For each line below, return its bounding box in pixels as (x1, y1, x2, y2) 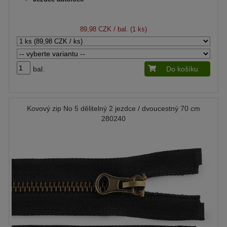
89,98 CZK (80, 25, 111, 33)
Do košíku (166, 65, 198, 73)
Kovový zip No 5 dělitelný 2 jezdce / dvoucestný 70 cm (27, 104, 200, 112)
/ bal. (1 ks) (111, 25, 147, 33)
